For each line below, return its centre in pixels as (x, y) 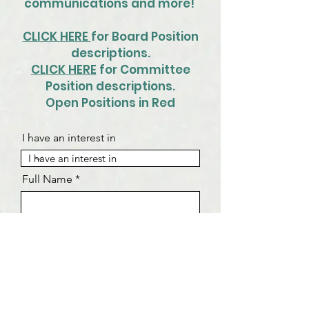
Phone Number (60, 281)
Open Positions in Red (110, 103)
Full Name (47, 179)
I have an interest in (69, 138)
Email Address (59, 230)
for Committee (143, 70)
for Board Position (144, 37)
